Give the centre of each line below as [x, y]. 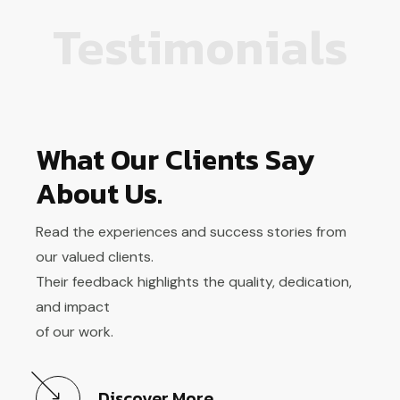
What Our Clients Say [175, 159]
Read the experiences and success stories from [191, 231]
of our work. [75, 331]
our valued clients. [95, 256]
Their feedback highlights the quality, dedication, [194, 281]
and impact [73, 306]
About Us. [99, 193]
